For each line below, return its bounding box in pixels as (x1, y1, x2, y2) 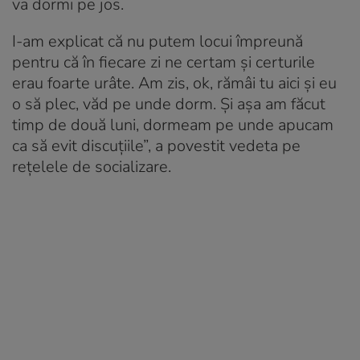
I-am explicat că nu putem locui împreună (12, 31, 303, 53)
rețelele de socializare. (12, 156, 171, 178)
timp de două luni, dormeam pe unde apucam (12, 114, 333, 137)
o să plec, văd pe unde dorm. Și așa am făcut (12, 93, 325, 116)
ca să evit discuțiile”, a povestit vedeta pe (12, 135, 301, 157)
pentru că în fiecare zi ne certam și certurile (12, 51, 315, 74)
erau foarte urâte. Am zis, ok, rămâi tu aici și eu (12, 72, 337, 95)
